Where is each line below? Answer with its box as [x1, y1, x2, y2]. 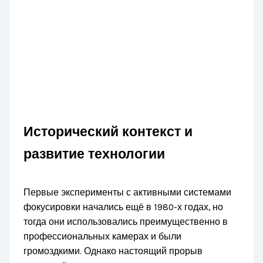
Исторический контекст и [23, 123, 193, 140]
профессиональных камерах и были [23, 231, 182, 242]
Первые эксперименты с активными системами [23, 187, 232, 198]
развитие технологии [23, 146, 166, 162]
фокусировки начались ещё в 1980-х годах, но [23, 202, 224, 213]
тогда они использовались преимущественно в [23, 217, 228, 228]
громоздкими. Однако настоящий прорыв [23, 246, 203, 257]
